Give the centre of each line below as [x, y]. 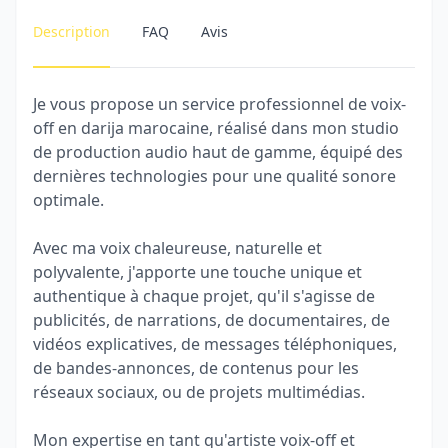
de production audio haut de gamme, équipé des [218, 152]
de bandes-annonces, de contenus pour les [196, 368]
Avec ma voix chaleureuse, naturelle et [177, 248]
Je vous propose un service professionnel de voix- [219, 104]
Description [71, 31]
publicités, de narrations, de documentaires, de [211, 320]
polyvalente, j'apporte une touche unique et [197, 272]
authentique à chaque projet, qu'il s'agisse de [204, 296]
